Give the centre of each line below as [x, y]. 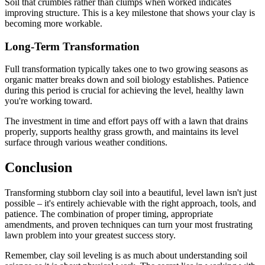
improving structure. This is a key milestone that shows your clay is [130, 12]
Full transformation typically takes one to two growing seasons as [126, 69]
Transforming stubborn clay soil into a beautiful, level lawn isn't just [131, 193]
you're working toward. [49, 101]
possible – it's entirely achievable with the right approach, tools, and [130, 203]
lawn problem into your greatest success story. [90, 235]
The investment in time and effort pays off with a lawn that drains [126, 121]
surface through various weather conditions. [86, 143]
